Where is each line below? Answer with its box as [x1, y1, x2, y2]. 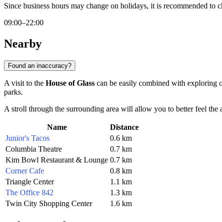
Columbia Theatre [5, 144, 62, 153]
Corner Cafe [5, 166, 44, 175]
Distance [110, 122, 139, 131]
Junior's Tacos [5, 133, 50, 142]
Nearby [4, 37, 42, 51]
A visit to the [4, 78, 46, 87]
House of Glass [46, 78, 95, 87]
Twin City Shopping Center [5, 199, 92, 208]
